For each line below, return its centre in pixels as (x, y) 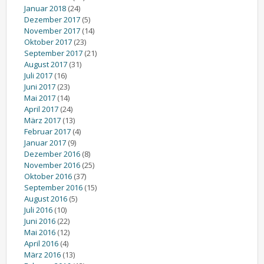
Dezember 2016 (52, 154)
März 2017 (42, 120)
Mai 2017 (40, 98)
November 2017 (52, 30)
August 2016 (46, 198)
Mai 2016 (40, 232)
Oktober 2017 (48, 42)
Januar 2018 (45, 8)
